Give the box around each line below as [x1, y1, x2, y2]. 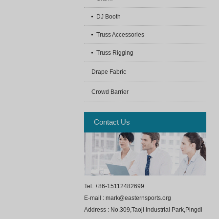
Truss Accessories [96, 31, 144, 38]
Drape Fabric [91, 68, 126, 75]
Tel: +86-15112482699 [84, 183, 144, 190]
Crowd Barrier [91, 88, 129, 95]
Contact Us [94, 118, 130, 126]
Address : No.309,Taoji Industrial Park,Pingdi [84, 206, 202, 213]
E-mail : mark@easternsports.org [84, 195, 171, 201]
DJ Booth [96, 13, 121, 20]
